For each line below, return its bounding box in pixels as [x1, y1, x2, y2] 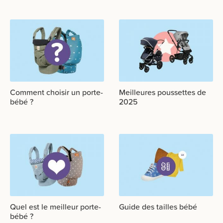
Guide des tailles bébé [119, 200, 197, 213]
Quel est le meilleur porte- [10, 200, 101, 213]
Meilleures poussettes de [119, 86, 206, 98]
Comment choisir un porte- [10, 86, 103, 98]
